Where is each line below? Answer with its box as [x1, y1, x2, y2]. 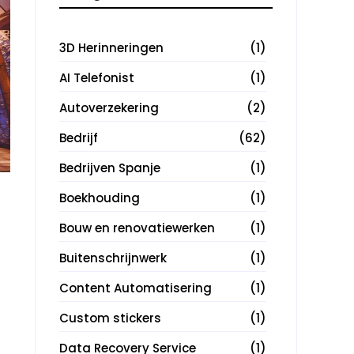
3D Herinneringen [59, 39, 164, 56]
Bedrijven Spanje [59, 159, 160, 176]
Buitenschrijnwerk [59, 249, 167, 266]
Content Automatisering [59, 279, 212, 296]
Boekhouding [59, 189, 140, 206]
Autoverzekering [59, 99, 159, 116]
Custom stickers [59, 309, 161, 326]
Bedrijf [59, 129, 98, 146]
